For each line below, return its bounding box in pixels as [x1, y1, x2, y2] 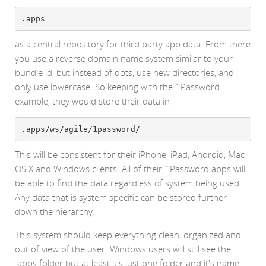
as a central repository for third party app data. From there [15, 38, 251, 50]
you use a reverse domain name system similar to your [15, 52, 233, 65]
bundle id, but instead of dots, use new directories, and [15, 66, 234, 79]
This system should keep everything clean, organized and [15, 229, 241, 241]
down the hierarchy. [15, 205, 94, 218]
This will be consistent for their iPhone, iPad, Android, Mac [15, 148, 245, 161]
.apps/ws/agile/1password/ [21, 124, 140, 134]
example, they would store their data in [15, 95, 170, 107]
